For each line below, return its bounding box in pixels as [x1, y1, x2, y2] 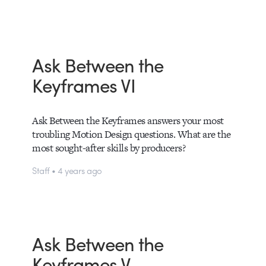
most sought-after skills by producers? [32, 140, 186, 155]
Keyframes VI [32, 71, 136, 99]
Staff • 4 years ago [32, 164, 102, 177]
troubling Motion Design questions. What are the [32, 126, 231, 141]
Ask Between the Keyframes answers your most [32, 113, 224, 128]
